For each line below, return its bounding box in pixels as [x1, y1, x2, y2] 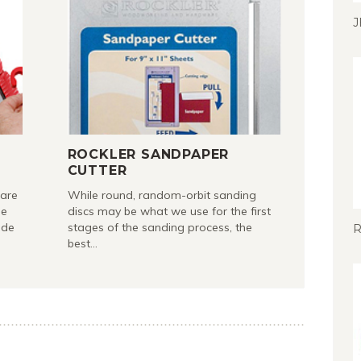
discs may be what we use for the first [67, 204, 271, 218]
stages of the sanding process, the [67, 220, 252, 234]
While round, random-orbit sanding [67, 188, 256, 202]
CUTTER [67, 163, 127, 178]
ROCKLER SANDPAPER [67, 147, 230, 162]
